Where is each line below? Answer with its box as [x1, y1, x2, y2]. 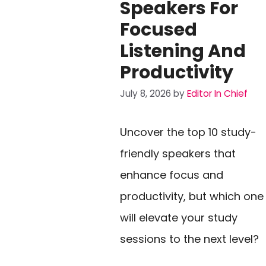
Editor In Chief [187, 87, 248, 100]
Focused [120, 17, 197, 42]
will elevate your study [120, 210, 237, 226]
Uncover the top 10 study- [120, 125, 256, 140]
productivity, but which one [120, 189, 264, 204]
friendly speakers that [120, 146, 236, 161]
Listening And [120, 38, 246, 64]
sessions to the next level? [120, 232, 259, 247]
